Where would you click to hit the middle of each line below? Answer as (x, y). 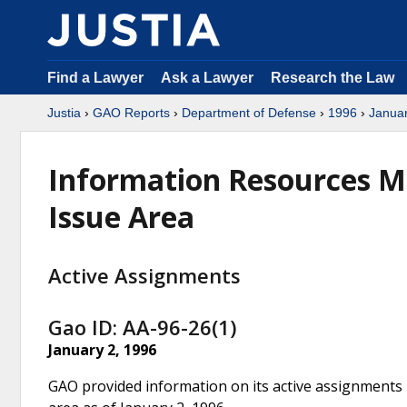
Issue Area (121, 217)
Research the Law (333, 78)
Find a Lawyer (95, 78)
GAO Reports (131, 113)
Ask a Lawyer (209, 78)
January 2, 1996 (102, 349)
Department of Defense (249, 113)
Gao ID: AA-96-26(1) (142, 327)
